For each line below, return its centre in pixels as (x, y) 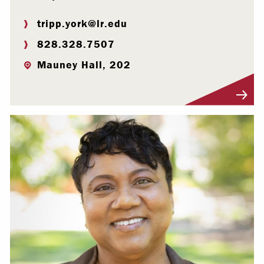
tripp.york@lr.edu (82, 23)
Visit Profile (47, 98)
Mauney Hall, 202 (84, 64)
